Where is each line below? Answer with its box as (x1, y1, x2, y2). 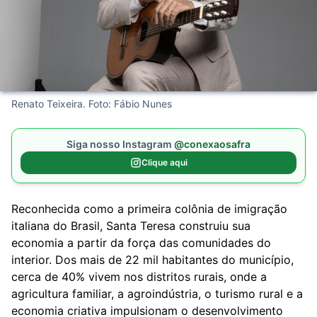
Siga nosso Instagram (67, 137, 174, 150)
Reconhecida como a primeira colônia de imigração (11, 201, 287, 216)
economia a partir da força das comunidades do (11, 235, 271, 250)
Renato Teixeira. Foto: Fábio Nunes (11, 97, 172, 110)
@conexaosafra (174, 137, 250, 150)
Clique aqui (141, 156, 188, 168)
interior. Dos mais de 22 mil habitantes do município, (11, 252, 294, 267)
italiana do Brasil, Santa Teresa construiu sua (11, 218, 250, 233)
